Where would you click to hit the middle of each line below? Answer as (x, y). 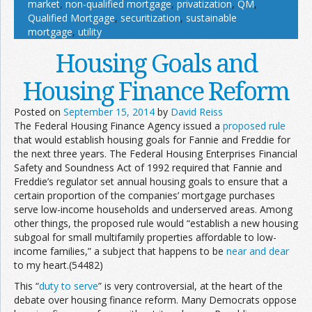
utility (90, 32)
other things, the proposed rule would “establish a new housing (156, 224)
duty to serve (69, 286)
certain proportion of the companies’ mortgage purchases (145, 196)
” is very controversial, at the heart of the (190, 286)
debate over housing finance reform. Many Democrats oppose (155, 300)
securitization (150, 18)
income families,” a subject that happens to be (120, 251)
